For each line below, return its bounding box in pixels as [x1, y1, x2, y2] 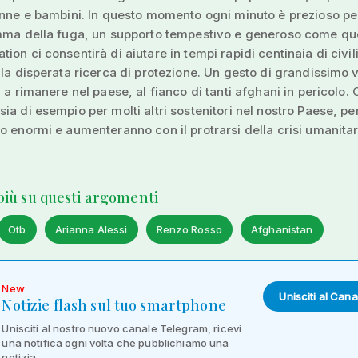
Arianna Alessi [54, 222, 128, 236]
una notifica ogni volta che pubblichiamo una [2, 336, 229, 349]
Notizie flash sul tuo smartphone [2, 295, 226, 315]
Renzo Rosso [156, 222, 223, 236]
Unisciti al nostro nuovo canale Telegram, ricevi [2, 321, 242, 335]
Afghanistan [251, 222, 313, 236]
